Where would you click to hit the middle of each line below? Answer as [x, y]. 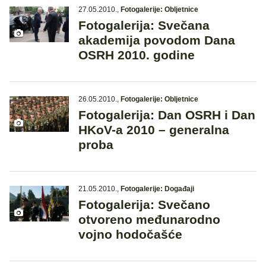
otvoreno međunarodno [149, 220]
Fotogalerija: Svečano [144, 205]
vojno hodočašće [130, 235]
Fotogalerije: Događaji [157, 189]
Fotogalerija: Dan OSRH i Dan [167, 115]
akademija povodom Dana [157, 40]
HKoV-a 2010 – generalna [154, 130]
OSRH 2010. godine [137, 55]
